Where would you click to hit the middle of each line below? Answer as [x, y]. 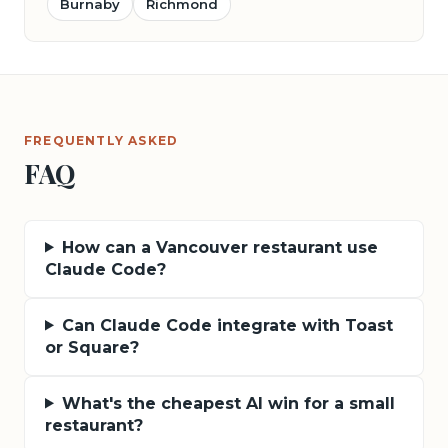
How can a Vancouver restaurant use [219, 247]
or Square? [92, 347]
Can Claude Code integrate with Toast [227, 325]
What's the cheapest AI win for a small [228, 403]
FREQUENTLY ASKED [101, 140]
